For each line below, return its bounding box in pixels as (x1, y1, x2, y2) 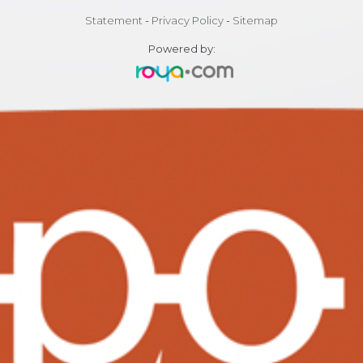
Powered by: (147, 42, 216, 56)
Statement (85, 14, 143, 28)
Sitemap (233, 14, 278, 28)
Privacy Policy (152, 14, 224, 28)
